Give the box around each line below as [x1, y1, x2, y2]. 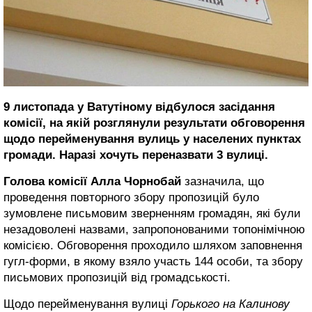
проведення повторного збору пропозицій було [3, 190, 259, 204]
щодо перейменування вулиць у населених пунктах [3, 132, 301, 146]
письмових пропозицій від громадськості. [3, 270, 231, 284]
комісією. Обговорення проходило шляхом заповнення [3, 238, 302, 252]
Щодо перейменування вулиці [3, 297, 171, 311]
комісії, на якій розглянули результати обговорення [3, 116, 305, 130]
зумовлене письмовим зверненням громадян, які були [3, 206, 301, 220]
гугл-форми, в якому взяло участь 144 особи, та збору [3, 254, 303, 268]
